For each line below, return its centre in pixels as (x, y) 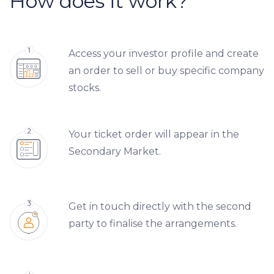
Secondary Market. (115, 151)
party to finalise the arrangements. (153, 223)
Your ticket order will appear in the (154, 134)
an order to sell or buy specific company (166, 70)
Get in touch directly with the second (160, 206)
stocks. (85, 87)
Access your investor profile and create (164, 53)
